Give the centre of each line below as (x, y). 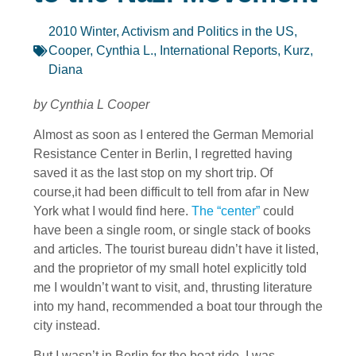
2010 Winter (82, 31)
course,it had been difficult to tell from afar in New (171, 192)
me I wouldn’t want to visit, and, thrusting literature (173, 288)
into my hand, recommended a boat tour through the (178, 307)
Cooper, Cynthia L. (101, 50)
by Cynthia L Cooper (91, 104)
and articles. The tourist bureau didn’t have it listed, (176, 250)
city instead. (67, 326)
